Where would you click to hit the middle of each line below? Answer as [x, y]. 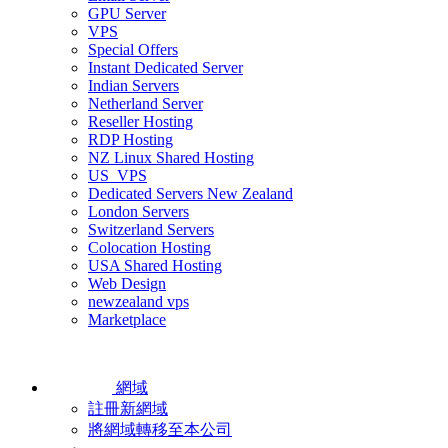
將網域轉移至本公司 [160, 429]
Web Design [127, 283]
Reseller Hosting [140, 121]
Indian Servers [133, 85]
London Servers [138, 211]
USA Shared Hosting [155, 265]
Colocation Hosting [149, 247]
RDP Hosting [130, 139]
